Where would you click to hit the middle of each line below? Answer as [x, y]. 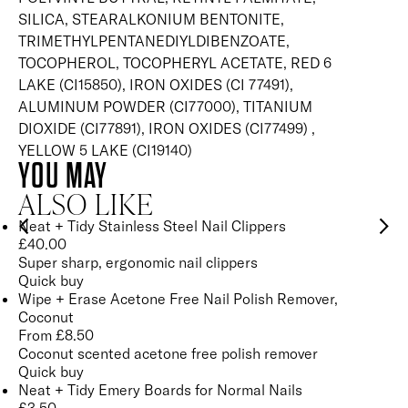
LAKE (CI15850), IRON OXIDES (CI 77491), [156, 85]
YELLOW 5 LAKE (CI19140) [106, 151]
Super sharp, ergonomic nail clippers [138, 263]
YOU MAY [63, 176]
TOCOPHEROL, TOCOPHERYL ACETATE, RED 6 [175, 63]
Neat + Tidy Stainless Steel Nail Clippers [153, 226]
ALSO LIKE [86, 204]
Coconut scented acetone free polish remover [168, 354]
